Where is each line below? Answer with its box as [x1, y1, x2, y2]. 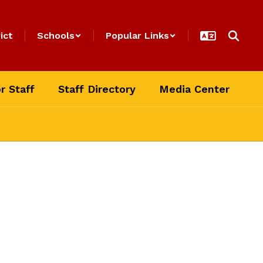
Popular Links [106, 30, 169, 41]
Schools [37, 30, 75, 41]
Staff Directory [58, 82, 136, 95]
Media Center [159, 82, 230, 95]
